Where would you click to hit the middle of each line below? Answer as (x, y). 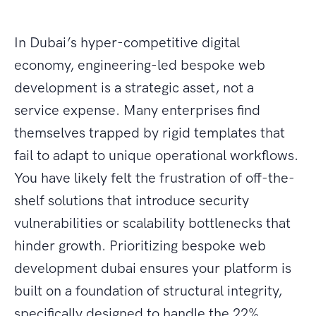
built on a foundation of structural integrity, (148, 291)
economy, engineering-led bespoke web (140, 65)
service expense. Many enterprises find (137, 110)
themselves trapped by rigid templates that (150, 133)
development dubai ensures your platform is (153, 268)
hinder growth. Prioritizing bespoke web (140, 246)
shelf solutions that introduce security (132, 201)
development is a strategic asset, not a (134, 88)
